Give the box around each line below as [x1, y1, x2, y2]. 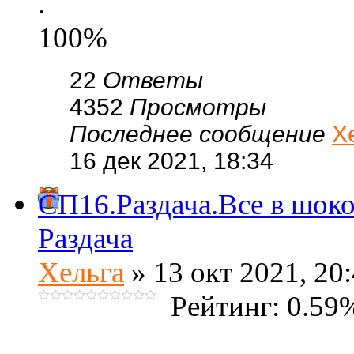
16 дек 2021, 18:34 [70, 148, 273, 174]
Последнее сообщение [70, 121, 332, 147]
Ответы [103, 67, 203, 93]
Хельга [38, 256, 124, 288]
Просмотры [130, 94, 266, 120]
